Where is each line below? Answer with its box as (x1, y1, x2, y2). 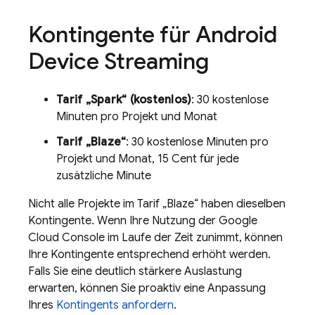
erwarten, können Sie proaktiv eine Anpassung (28, 281, 266, 295)
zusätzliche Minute (56, 169, 151, 183)
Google (219, 214, 257, 228)
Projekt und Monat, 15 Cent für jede (56, 152, 239, 166)
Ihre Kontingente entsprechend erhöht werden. (28, 247, 271, 262)
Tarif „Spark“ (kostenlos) (56, 93, 192, 107)
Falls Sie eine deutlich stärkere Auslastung (28, 264, 242, 278)
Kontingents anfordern (56, 298, 174, 312)
